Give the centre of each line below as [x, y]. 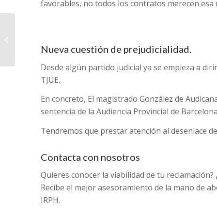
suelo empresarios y [47, 39]
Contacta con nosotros [90, 157]
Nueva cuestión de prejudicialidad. [116, 49]
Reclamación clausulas [50, 29]
